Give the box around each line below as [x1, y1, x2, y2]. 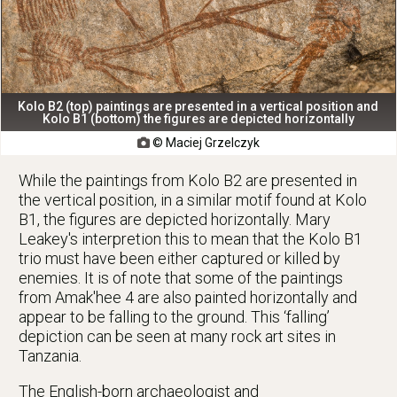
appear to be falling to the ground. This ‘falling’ [19, 307, 330, 327]
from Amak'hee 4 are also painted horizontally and [19, 288, 357, 307]
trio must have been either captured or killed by [19, 249, 340, 269]
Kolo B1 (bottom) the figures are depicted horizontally [42, 112, 354, 127]
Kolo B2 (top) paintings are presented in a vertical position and [18, 99, 379, 114]
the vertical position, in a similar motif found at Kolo [19, 191, 367, 210]
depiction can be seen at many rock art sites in [19, 327, 336, 346]
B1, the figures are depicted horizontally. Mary [19, 210, 331, 230]
